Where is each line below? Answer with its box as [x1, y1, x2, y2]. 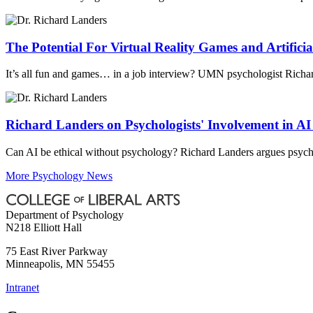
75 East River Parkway [6, 245, 108, 257]
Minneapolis [6, 257, 60, 270]
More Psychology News [6, 169, 112, 182]
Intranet [6, 281, 39, 293]
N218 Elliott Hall [6, 221, 82, 233]
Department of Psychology [6, 208, 124, 221]
